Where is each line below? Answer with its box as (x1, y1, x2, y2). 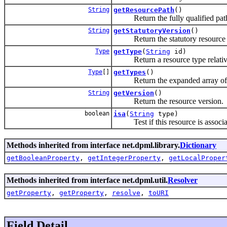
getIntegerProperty (88, 154, 161, 162)
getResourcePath (113, 6, 174, 14)
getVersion (113, 89, 154, 97)
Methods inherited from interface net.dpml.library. (7, 140, 180, 149)
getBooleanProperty (7, 154, 80, 162)
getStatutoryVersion (113, 26, 191, 34)
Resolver (168, 175, 198, 184)
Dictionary (180, 140, 216, 149)
